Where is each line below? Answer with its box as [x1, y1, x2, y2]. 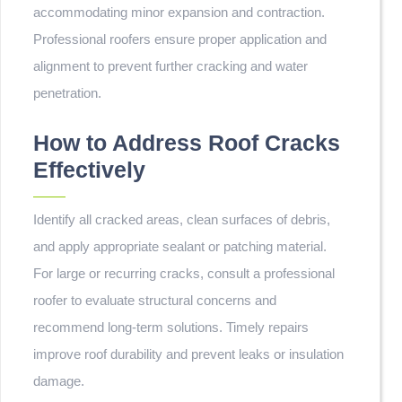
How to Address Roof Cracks [33, 130, 340, 155]
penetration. [33, 85, 101, 100]
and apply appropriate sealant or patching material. [33, 239, 327, 254]
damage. [33, 373, 84, 389]
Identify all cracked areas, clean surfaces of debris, [33, 212, 330, 227]
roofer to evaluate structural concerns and [33, 293, 276, 308]
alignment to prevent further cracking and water [33, 58, 308, 74]
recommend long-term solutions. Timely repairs [33, 319, 309, 335]
